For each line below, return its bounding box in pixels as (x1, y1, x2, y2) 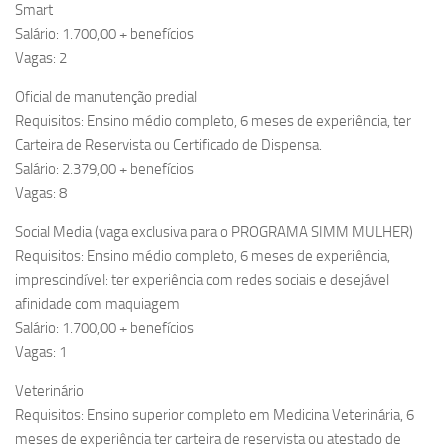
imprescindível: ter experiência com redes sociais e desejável (15, 271, 389, 290)
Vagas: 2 (15, 49, 67, 68)
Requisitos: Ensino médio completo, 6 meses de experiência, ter (15, 112, 411, 131)
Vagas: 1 (15, 343, 67, 362)
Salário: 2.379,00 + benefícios (15, 160, 194, 179)
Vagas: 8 (15, 184, 67, 203)
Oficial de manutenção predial (15, 88, 197, 107)
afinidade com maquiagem (15, 295, 180, 314)
